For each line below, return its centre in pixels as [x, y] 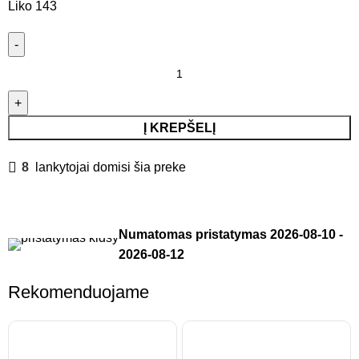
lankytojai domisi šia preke [111, 167]
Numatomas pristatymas [195, 235]
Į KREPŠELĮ [179, 128]
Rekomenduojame [79, 292]
